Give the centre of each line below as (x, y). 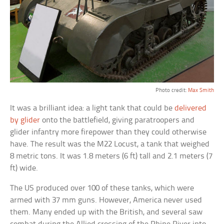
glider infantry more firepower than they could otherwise (108, 132)
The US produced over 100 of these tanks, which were (102, 188)
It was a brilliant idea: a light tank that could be (92, 108)
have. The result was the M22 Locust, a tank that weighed (110, 144)
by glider (25, 120)
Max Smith (201, 90)
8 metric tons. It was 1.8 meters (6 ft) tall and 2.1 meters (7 (111, 156)
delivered (191, 108)
